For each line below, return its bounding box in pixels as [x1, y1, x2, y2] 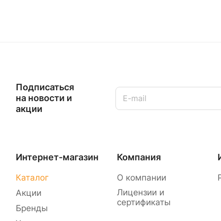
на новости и [16, 93, 72, 104]
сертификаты [116, 197, 171, 208]
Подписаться [16, 82, 74, 93]
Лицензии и [116, 187, 164, 198]
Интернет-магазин [16, 152, 99, 163]
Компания [116, 152, 161, 163]
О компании [116, 173, 166, 183]
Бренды [16, 203, 48, 214]
